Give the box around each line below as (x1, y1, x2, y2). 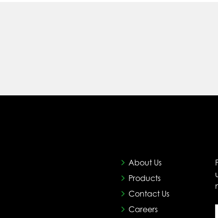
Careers (128, 206, 158, 215)
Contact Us (128, 191, 169, 199)
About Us (128, 160, 162, 168)
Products (128, 175, 161, 183)
